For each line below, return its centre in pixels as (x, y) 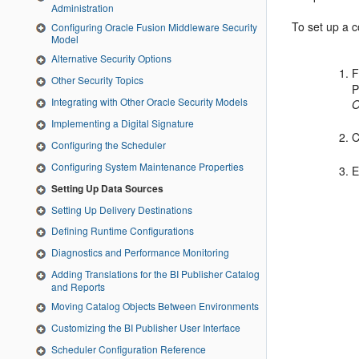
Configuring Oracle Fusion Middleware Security (154, 26)
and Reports (78, 286)
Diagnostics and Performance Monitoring (140, 252)
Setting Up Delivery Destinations (122, 209)
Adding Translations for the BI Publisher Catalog (155, 274)
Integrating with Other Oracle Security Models (149, 102)
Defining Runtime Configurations (123, 231)
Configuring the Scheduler (109, 144)
